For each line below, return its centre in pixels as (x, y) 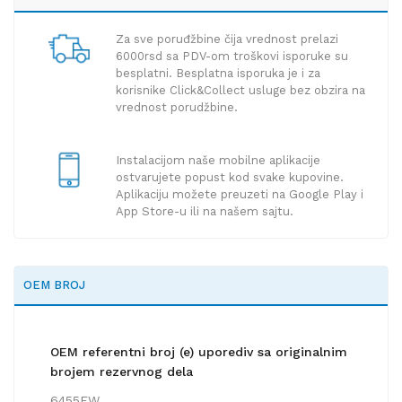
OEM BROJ (54, 285)
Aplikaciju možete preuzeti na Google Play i (239, 195)
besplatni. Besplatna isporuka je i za (218, 74)
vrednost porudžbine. (176, 108)
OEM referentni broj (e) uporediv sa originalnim (199, 352)
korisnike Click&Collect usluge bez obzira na (240, 91)
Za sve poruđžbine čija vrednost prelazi (227, 39)
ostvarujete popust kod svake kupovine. (229, 178)
